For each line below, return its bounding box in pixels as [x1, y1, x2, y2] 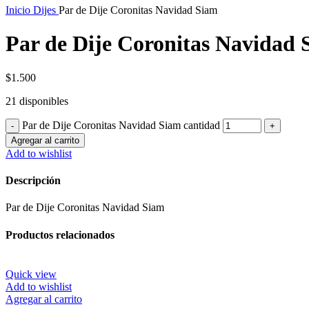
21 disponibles [6, 94, 68, 107]
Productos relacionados [6, 228, 114, 241]
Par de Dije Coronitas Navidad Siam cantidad [22, 119, 220, 131]
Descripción [6, 175, 61, 187]
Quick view [6, 268, 57, 280]
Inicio [6, 4, 33, 16]
